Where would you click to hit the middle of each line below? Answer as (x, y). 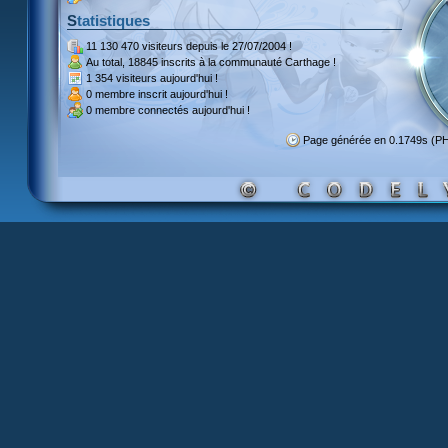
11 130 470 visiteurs (134, 46)
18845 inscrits (162, 62)
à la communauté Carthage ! (266, 62)
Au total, (107, 62)
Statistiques (113, 20)
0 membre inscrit (126, 94)
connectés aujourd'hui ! (192, 110)
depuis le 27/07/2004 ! (237, 46)
